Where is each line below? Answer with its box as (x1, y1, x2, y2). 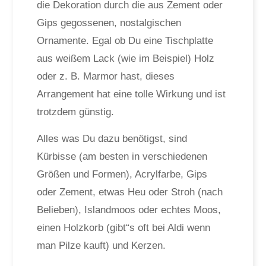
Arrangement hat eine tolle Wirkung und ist (37, 88, 226, 100)
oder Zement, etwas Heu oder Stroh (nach (37, 186, 223, 198)
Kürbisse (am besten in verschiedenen (37, 151, 208, 162)
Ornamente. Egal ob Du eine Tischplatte (37, 35, 214, 46)
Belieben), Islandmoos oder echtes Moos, (37, 204, 221, 216)
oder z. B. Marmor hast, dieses (37, 71, 175, 82)
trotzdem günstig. (37, 106, 115, 118)
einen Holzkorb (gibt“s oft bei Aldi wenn (37, 222, 211, 233)
